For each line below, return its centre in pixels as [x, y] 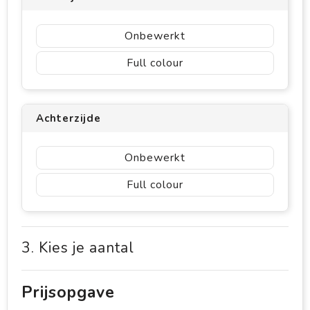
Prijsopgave [68, 293]
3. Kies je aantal [78, 248]
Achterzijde [69, 119]
